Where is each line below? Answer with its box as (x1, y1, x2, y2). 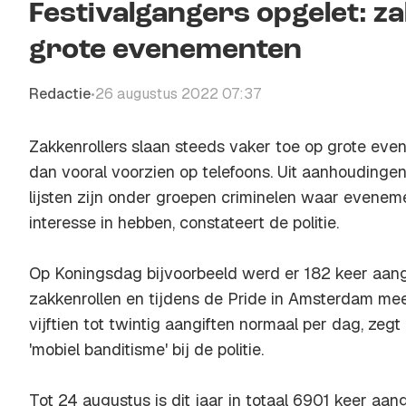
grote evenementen (29, 36, 302, 65)
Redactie (29, 84, 91, 103)
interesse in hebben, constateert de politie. (29, 212, 339, 233)
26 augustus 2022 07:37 (95, 84, 261, 103)
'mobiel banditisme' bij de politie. (29, 339, 264, 360)
